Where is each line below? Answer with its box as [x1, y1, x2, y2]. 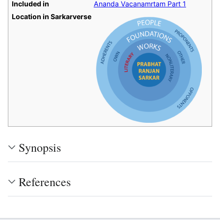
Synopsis [19, 139, 61, 155]
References [19, 173, 71, 190]
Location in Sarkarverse [11, 12, 91, 21]
